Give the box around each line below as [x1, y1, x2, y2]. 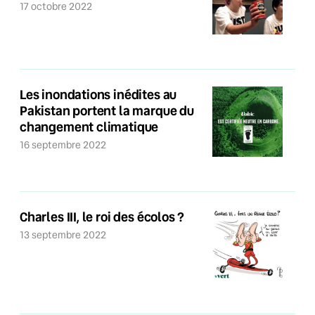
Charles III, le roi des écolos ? [20, 208, 185, 225]
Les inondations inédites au [20, 86, 177, 103]
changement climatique [20, 118, 159, 135]
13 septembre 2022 [24, 229, 106, 241]
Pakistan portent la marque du [20, 102, 194, 119]
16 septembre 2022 [24, 139, 106, 151]
